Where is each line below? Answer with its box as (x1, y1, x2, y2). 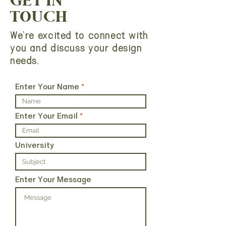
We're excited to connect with (10, 30, 148, 42)
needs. (10, 55, 39, 68)
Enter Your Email (15, 110, 78, 122)
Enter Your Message (15, 174, 91, 185)
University (15, 140, 54, 151)
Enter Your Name (15, 81, 79, 92)
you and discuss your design (10, 42, 142, 55)
